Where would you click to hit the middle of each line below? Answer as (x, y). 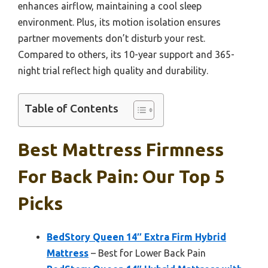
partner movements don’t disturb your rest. (112, 39)
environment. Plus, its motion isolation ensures (119, 22)
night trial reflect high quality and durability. (113, 71)
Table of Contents (71, 109)
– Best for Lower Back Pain (147, 253)
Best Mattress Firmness (121, 150)
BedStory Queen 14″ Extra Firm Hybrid (136, 237)
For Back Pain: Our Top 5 (121, 177)
